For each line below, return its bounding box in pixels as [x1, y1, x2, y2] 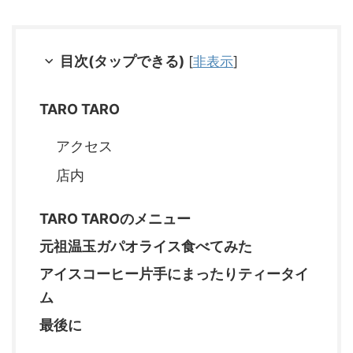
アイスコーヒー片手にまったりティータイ [39, 266, 309, 283]
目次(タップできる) [60, 53, 184, 70]
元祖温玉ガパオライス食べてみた [39, 238, 252, 255]
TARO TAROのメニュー [39, 210, 191, 228]
